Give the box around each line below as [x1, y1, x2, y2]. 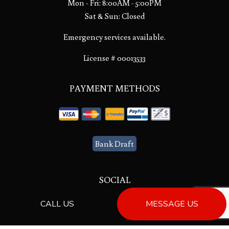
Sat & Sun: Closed [84, 10, 145, 21]
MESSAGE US [145, 198, 198, 210]
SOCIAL [99, 173, 130, 186]
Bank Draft [95, 138, 134, 149]
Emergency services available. [63, 31, 166, 42]
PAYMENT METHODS [69, 81, 160, 94]
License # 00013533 [83, 52, 146, 63]
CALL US [40, 198, 74, 210]
